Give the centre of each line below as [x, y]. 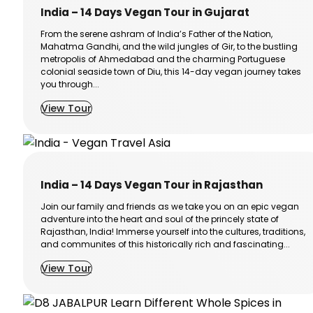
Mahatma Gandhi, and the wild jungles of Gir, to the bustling [169, 47]
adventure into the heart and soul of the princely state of [160, 219]
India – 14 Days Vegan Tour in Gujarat [145, 13]
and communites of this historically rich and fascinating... [165, 245]
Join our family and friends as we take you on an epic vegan [170, 207]
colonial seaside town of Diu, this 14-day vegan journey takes [171, 72]
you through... [70, 85]
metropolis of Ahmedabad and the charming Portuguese [163, 59]
